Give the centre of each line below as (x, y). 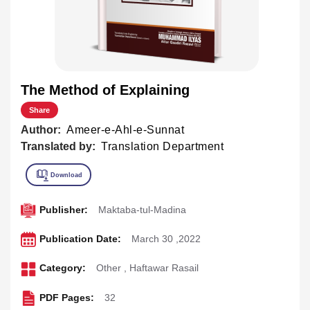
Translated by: (58, 146)
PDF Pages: (66, 297)
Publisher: (63, 209)
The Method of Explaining (105, 90)
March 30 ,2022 (166, 239)
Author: (41, 129)
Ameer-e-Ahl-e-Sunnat (125, 129)
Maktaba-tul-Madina (142, 209)
